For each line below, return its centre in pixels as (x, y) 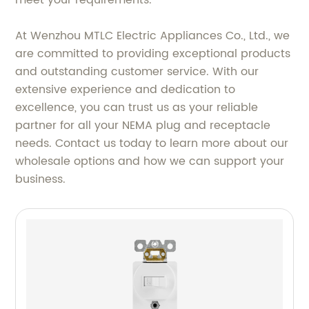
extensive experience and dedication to (126, 90)
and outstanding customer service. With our (137, 72)
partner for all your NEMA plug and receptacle (143, 126)
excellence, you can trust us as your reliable (137, 108)
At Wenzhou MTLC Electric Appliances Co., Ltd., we (153, 36)
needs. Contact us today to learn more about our (152, 143)
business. (41, 179)
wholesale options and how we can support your (150, 161)
